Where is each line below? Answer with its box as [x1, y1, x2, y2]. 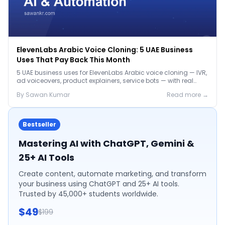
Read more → [167, 90, 208, 99]
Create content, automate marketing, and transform [19, 169, 206, 179]
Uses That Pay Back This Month [17, 55, 130, 65]
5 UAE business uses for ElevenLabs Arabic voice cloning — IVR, [17, 68, 207, 77]
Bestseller [23, 120, 56, 129]
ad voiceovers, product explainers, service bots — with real [17, 76, 193, 85]
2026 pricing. [17, 84, 56, 93]
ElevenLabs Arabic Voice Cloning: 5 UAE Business [17, 45, 193, 55]
